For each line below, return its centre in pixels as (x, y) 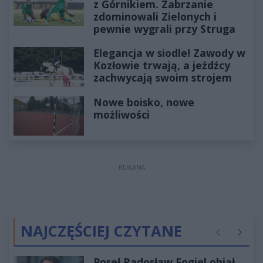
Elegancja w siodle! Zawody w (169, 53)
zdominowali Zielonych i (155, 17)
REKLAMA (131, 168)
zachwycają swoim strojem (163, 78)
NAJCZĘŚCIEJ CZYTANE (101, 231)
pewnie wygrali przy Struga (164, 29)
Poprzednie (235, 238)
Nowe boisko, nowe (144, 102)
